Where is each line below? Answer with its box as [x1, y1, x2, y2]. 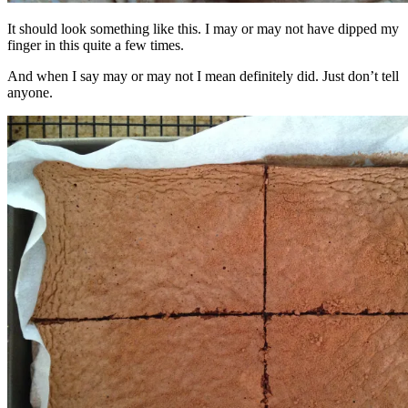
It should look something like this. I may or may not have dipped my [7, 20, 399, 36]
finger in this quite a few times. [7, 36, 184, 53]
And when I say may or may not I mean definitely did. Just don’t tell [7, 67, 399, 84]
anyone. [7, 84, 53, 100]
